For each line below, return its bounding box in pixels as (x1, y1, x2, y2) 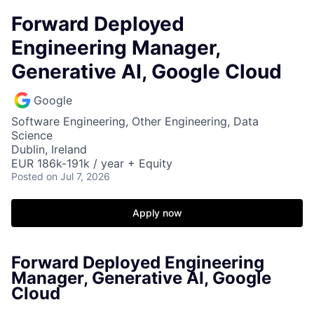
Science (11, 128, 53, 142)
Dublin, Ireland (11, 142, 87, 156)
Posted (11, 170, 43, 182)
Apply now (132, 207, 182, 219)
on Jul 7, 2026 (46, 170, 110, 182)
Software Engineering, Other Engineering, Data (11, 114, 259, 128)
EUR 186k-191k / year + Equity (11, 156, 172, 170)
